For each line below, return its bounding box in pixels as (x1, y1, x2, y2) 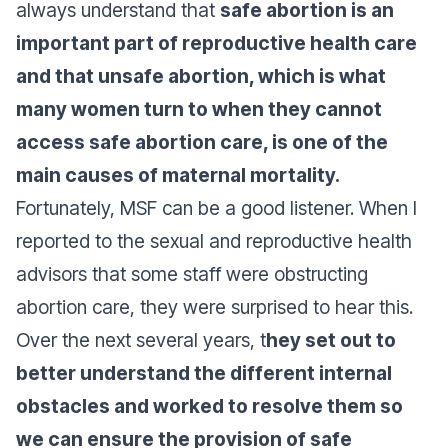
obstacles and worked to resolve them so (16, 394, 403, 418)
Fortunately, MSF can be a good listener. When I (16, 196, 417, 220)
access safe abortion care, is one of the (16, 130, 388, 154)
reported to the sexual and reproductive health (16, 229, 412, 253)
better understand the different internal (16, 361, 392, 385)
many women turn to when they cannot (16, 97, 382, 121)
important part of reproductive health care (16, 31, 417, 55)
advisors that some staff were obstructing (16, 262, 368, 286)
